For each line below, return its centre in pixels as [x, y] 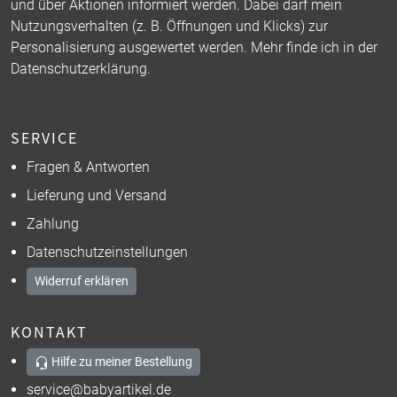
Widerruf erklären [81, 281]
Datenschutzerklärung [79, 68]
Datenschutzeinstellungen [107, 252]
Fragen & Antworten [88, 167]
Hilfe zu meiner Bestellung [121, 362]
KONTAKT [49, 332]
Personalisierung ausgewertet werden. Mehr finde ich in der [194, 47]
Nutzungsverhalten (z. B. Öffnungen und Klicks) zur [169, 26]
